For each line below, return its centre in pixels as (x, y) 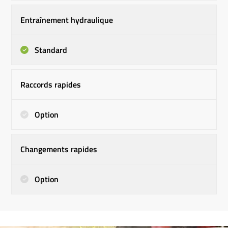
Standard (50, 50)
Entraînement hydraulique (67, 20)
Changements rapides (59, 149)
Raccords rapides (51, 84)
